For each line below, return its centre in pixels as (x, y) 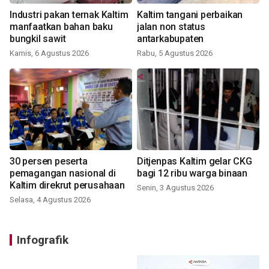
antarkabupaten (171, 39)
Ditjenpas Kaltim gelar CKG (195, 162)
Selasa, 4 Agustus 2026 (50, 200)
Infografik (43, 240)
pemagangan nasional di (63, 174)
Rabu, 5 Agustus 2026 (175, 53)
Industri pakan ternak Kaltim (69, 15)
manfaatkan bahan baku (61, 27)
